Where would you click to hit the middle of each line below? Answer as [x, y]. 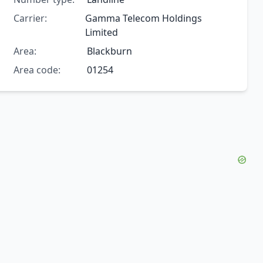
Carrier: [30, 18]
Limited [101, 33]
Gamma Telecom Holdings [143, 18]
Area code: [37, 70]
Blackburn [109, 51]
